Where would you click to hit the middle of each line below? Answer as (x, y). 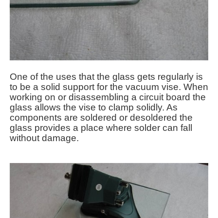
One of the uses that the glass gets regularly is (106, 76)
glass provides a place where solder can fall (101, 127)
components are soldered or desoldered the (101, 117)
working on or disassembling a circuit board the (108, 97)
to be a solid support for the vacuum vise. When (109, 87)
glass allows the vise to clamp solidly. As (94, 107)
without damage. (44, 138)
